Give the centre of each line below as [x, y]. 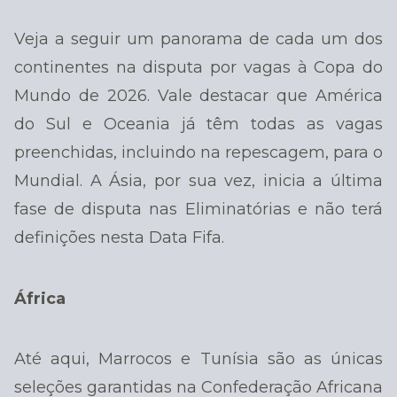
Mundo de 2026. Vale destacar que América [198, 95]
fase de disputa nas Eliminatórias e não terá [198, 209]
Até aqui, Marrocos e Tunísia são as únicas [198, 359]
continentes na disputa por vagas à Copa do [198, 67]
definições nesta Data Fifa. [119, 237]
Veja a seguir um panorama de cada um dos [198, 39]
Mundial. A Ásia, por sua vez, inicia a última [198, 180]
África [40, 298]
